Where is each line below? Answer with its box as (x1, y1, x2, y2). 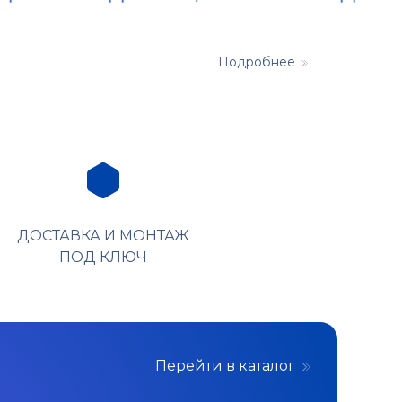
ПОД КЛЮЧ (59, 249, 147, 266)
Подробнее (218, 53, 295, 70)
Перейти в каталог (155, 357, 295, 374)
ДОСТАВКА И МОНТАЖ (17, 227, 189, 244)
